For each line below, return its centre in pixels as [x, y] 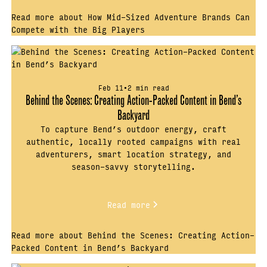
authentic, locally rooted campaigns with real [133, 142]
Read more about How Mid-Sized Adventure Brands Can [131, 17]
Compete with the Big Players [78, 30]
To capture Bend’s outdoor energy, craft [133, 129]
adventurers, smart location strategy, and [133, 154]
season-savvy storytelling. [133, 167]
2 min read [148, 88]
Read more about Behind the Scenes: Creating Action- [133, 235]
